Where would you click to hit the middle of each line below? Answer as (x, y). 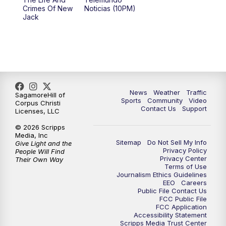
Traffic (196, 92)
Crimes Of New (47, 8)
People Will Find (40, 151)
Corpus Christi (38, 103)
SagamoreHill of (40, 95)
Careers (194, 182)
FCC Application (181, 207)
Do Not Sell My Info (177, 142)
